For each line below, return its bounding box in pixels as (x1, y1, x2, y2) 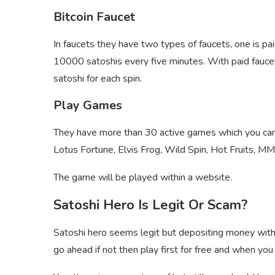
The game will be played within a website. (53, 171, 232, 185)
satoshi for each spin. (53, 72, 142, 86)
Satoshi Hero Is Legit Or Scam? (53, 196, 247, 215)
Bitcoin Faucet (53, 9, 135, 26)
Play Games (53, 97, 122, 114)
